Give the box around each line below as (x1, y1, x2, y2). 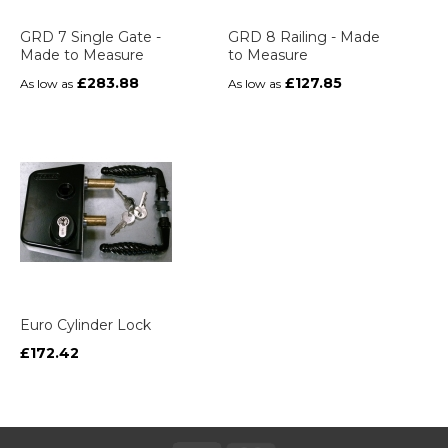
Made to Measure (20, 46, 144, 65)
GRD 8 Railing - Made (228, 28, 381, 47)
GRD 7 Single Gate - (20, 28, 161, 47)
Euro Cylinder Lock (20, 316, 151, 335)
